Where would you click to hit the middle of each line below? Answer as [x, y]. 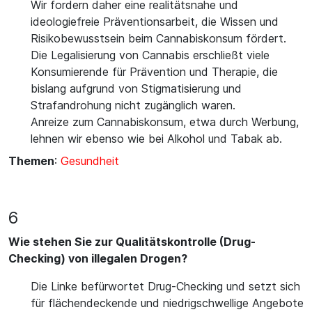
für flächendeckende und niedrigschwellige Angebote [167, 303]
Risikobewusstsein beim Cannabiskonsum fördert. [158, 38]
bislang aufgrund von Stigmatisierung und [136, 88]
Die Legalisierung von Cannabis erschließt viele [150, 55]
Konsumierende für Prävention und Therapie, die [154, 72]
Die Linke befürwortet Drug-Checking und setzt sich [165, 286]
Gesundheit [90, 161]
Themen [31, 161]
